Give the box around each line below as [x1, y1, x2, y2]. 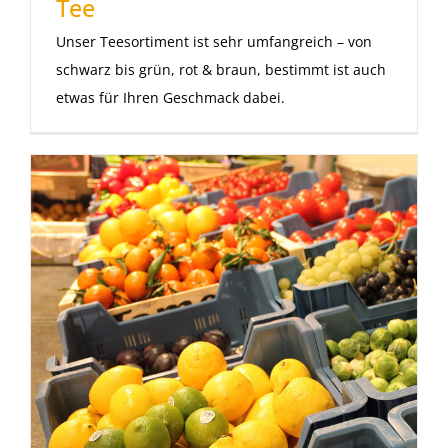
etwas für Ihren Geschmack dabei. [56, 87, 285, 107]
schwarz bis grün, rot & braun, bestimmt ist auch [56, 59, 386, 79]
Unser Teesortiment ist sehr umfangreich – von [56, 31, 372, 51]
